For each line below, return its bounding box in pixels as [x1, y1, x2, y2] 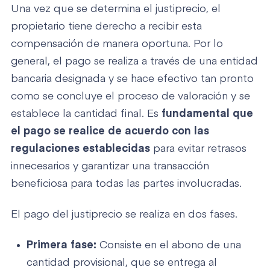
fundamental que [162, 108, 253, 119]
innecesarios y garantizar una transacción [11, 160, 209, 172]
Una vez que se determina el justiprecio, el [11, 3, 221, 14]
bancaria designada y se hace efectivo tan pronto [11, 73, 254, 84]
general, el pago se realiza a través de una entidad [11, 55, 258, 67]
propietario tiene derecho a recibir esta [11, 20, 202, 32]
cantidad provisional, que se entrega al [27, 257, 217, 268]
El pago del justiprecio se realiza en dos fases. [11, 209, 237, 220]
